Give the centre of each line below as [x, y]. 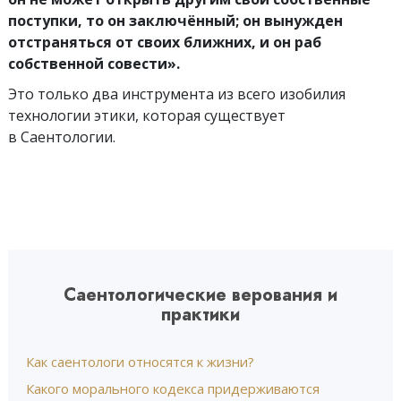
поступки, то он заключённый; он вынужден [175, 21]
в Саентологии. [62, 137]
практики [200, 315]
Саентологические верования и [200, 295]
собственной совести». [94, 64]
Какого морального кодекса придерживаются [173, 388]
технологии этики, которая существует [147, 115]
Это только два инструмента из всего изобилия [177, 94]
